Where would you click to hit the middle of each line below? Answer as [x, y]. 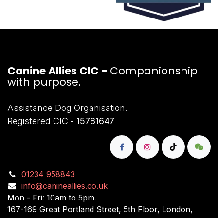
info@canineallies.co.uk [64, 186]
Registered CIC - [42, 121]
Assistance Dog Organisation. [67, 108]
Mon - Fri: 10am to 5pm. [52, 197]
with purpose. [44, 82]
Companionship [154, 71]
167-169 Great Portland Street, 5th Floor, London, [100, 209]
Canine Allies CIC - [59, 71]
